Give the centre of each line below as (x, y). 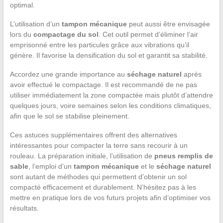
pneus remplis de (183, 156)
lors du (21, 35)
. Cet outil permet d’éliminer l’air (148, 35)
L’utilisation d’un (36, 24)
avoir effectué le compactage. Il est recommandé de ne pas (103, 85)
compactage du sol (66, 35)
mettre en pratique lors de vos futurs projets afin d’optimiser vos (110, 198)
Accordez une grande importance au (68, 74)
